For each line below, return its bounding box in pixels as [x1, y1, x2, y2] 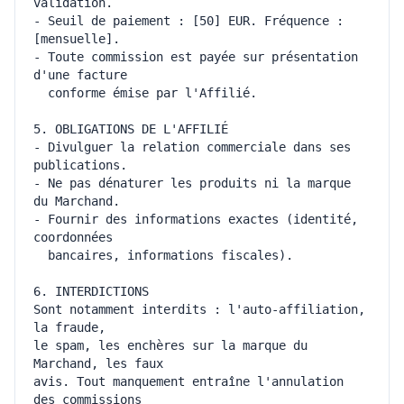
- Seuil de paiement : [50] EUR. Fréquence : [33, 14, 344, 28]
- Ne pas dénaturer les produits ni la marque [33, 176, 351, 190]
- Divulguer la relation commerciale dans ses [33, 140, 351, 154]
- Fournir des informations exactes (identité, [33, 212, 358, 226]
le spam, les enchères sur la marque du [33, 338, 308, 353]
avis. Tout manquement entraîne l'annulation [33, 374, 344, 389]
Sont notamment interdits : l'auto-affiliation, [33, 302, 365, 317]
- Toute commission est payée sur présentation [33, 50, 358, 64]
